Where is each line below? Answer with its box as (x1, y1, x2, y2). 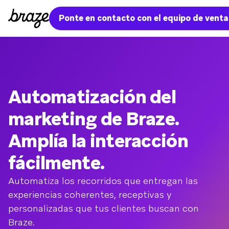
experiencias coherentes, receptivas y (8, 189, 172, 200)
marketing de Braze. (8, 107, 179, 131)
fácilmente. (8, 151, 105, 175)
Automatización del (8, 85, 176, 109)
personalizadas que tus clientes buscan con (8, 202, 199, 214)
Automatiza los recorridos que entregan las (8, 175, 198, 187)
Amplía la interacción (8, 129, 188, 153)
